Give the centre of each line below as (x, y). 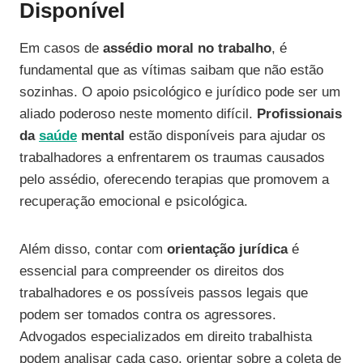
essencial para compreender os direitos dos (152, 271)
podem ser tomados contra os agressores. (148, 315)
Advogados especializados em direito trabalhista (166, 337)
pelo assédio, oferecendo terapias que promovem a (174, 180)
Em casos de (61, 49)
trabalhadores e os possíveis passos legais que (164, 293)
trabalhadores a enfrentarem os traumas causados (172, 158)
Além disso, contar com (93, 250)
